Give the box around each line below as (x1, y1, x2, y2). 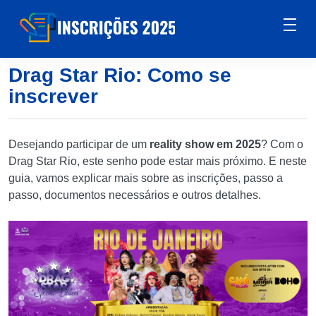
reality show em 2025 (150, 138, 261, 150)
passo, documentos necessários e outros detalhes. (8, 189, 264, 201)
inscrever (8, 85, 98, 107)
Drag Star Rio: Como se (8, 64, 231, 86)
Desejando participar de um (8, 138, 150, 150)
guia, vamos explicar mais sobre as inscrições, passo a (8, 172, 283, 184)
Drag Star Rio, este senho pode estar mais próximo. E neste (8, 155, 307, 167)
